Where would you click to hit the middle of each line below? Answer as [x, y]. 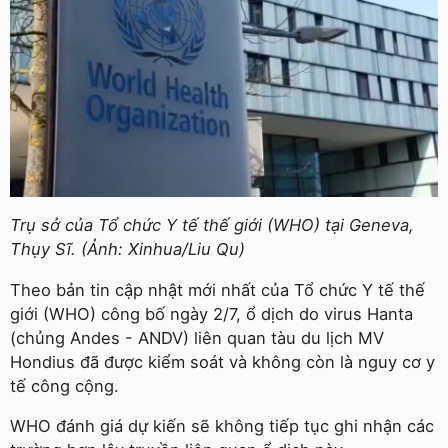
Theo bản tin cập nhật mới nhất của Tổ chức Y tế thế [217, 289]
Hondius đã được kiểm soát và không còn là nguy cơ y [222, 361]
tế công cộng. [64, 385]
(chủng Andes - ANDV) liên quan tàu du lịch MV [197, 337]
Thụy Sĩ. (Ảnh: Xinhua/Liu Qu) [127, 249]
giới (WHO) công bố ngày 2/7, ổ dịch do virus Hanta [211, 313]
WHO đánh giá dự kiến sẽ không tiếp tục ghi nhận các [222, 426]
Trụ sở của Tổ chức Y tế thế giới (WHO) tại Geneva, [212, 225]
